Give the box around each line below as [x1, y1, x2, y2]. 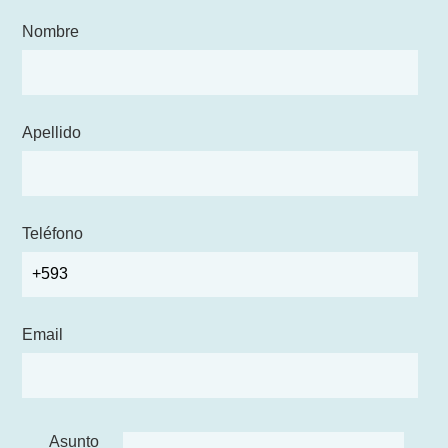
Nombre [22, 22, 80, 40]
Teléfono [22, 224, 84, 242]
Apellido [22, 123, 82, 141]
